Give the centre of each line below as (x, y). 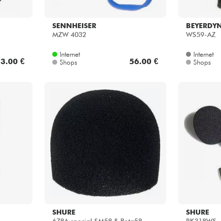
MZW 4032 (69, 35)
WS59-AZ (201, 35)
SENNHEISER (74, 25)
